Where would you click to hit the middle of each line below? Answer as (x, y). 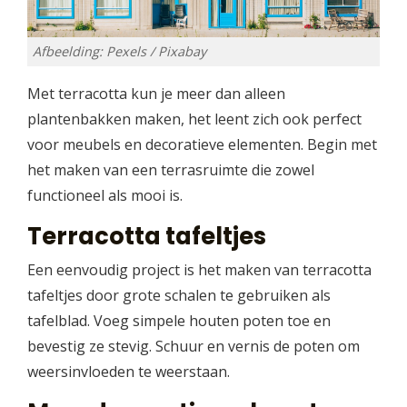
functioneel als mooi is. (105, 195)
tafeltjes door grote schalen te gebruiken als (179, 295)
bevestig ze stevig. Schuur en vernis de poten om (194, 346)
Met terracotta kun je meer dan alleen (156, 93)
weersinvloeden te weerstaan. (129, 371)
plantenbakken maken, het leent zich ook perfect (194, 119)
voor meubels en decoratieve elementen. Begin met (202, 144)
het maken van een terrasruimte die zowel (171, 169)
